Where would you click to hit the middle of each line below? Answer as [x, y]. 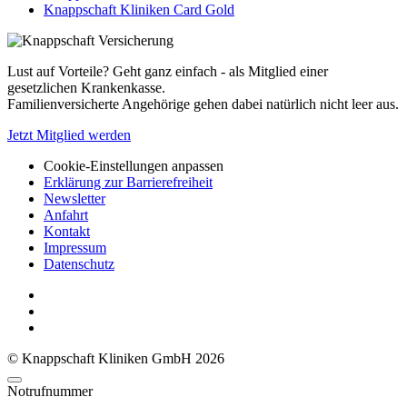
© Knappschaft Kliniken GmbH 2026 [116, 358]
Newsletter [74, 198]
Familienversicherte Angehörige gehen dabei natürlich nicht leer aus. [203, 104]
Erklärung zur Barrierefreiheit [128, 182]
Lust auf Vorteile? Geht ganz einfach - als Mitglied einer [168, 71]
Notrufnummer [50, 391]
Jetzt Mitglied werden [69, 134]
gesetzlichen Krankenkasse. [86, 87]
